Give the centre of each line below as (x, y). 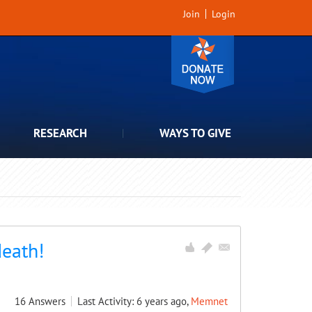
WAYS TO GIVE (195, 133)
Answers (47, 301)
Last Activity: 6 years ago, (134, 301)
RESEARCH (60, 133)
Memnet (209, 301)
